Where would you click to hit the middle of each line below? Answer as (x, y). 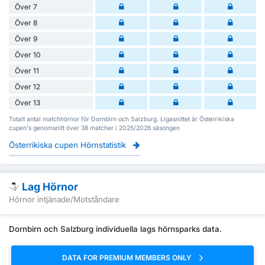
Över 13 (28, 102)
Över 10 (28, 54)
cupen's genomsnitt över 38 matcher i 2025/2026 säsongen (94, 128)
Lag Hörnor (50, 186)
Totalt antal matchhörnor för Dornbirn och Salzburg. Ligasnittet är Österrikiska (122, 119)
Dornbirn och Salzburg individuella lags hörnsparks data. (115, 229)
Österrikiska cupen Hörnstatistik (69, 145)
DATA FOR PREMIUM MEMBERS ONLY (128, 257)
